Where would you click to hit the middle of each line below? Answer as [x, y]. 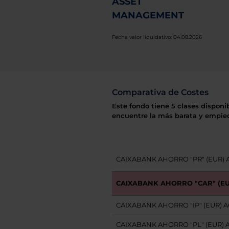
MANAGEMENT [148, 15]
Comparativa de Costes [160, 92]
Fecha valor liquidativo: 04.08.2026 [157, 37]
